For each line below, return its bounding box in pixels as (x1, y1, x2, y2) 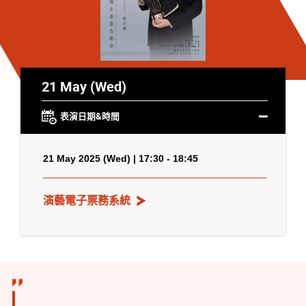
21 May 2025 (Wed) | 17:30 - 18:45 (43, 152, 198, 164)
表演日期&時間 (59, 110, 120, 122)
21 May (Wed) (41, 76, 126, 96)
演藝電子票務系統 (43, 193, 130, 208)
